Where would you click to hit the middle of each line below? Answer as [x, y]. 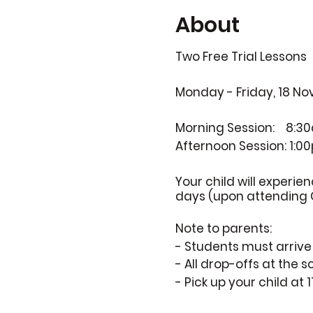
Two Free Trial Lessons [241, 57]
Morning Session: [230, 128]
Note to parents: [223, 228]
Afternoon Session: [232, 146]
